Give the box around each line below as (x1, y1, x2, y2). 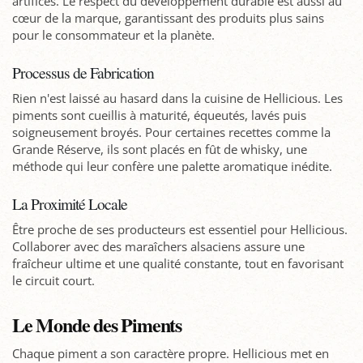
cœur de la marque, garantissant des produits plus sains (12, 9, 324, 26)
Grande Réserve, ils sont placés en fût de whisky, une (12, 140, 307, 157)
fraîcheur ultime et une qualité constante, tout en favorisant (12, 254, 344, 271)
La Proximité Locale (12, 193, 128, 215)
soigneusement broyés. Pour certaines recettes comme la (12, 123, 331, 140)
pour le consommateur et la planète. (12, 26, 215, 43)
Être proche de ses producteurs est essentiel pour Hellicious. (12, 220, 348, 237)
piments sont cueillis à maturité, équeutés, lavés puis (12, 106, 306, 123)
